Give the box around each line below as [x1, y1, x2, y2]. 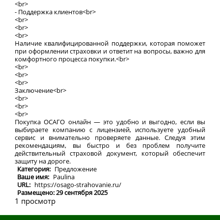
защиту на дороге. [15, 157, 71, 165]
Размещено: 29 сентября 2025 [17, 188, 108, 197]
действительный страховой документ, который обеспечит [15, 149, 205, 158]
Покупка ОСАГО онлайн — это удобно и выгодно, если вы [15, 117, 205, 126]
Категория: [17, 165, 52, 173]
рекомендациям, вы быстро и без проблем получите [15, 141, 205, 150]
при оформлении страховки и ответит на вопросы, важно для [15, 47, 205, 55]
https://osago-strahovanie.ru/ [34, 180, 121, 189]
